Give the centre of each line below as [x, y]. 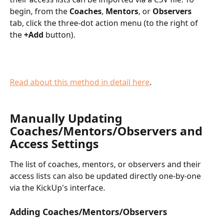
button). [59, 34]
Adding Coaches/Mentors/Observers [88, 211]
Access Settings [54, 144]
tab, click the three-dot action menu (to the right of [105, 23]
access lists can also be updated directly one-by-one [106, 176]
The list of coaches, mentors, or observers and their [106, 164]
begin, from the [40, 11]
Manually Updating [67, 118]
